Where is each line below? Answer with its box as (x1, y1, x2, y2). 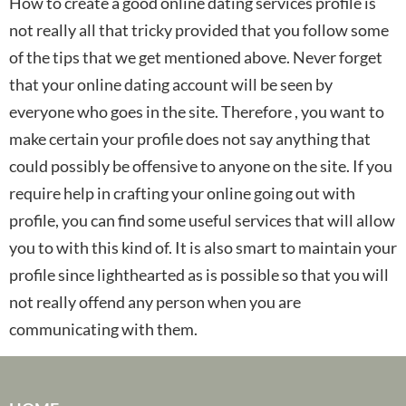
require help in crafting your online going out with (9, 182, 355, 203)
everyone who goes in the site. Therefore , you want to (9, 101, 384, 121)
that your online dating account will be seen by (9, 73, 333, 94)
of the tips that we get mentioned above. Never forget (9, 46, 382, 67)
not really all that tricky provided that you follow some (9, 19, 389, 40)
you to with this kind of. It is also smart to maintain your (9, 237, 397, 257)
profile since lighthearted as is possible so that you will (9, 264, 389, 285)
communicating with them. (9, 318, 198, 339)
